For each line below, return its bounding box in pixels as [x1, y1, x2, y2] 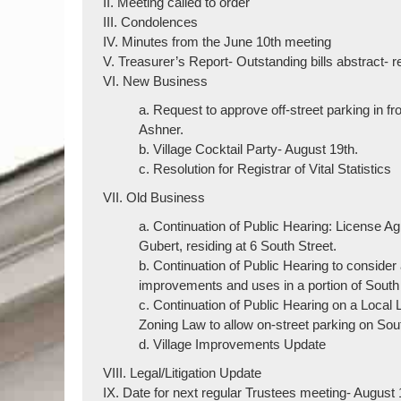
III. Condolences [103, 14, 199, 30]
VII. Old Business [103, 190, 206, 205]
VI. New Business [103, 73, 209, 89]
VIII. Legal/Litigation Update [103, 365, 262, 380]
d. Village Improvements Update [139, 337, 327, 352]
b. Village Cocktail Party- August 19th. [139, 141, 359, 157]
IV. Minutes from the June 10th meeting [103, 34, 332, 49]
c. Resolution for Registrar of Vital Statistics [139, 161, 392, 176]
